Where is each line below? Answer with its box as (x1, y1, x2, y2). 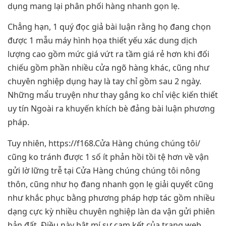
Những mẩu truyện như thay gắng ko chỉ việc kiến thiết (8, 89, 218, 101)
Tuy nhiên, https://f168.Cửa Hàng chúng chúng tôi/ (8, 137, 200, 149)
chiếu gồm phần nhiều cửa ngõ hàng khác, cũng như (8, 62, 209, 74)
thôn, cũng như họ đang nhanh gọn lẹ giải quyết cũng (8, 178, 213, 190)
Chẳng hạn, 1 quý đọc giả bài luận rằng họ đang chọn (8, 21, 211, 33)
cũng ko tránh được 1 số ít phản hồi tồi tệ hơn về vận (8, 151, 209, 162)
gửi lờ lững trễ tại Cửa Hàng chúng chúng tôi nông (8, 164, 200, 176)
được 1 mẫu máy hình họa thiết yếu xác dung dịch (8, 35, 197, 46)
